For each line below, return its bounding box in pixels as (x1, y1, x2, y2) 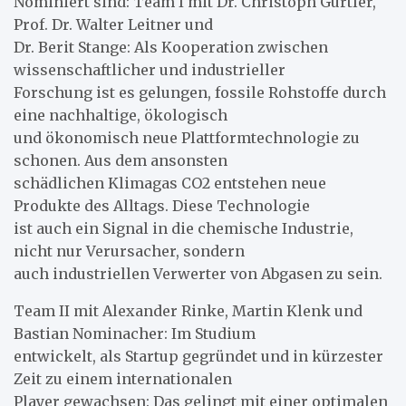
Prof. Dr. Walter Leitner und (14, 14, 213, 34)
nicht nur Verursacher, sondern (14, 241, 245, 260)
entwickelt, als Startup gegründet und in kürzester (14, 346, 383, 365)
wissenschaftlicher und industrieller (14, 60, 285, 79)
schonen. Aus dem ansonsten (14, 150, 227, 169)
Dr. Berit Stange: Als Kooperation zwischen (14, 37, 328, 56)
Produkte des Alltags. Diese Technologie (14, 196, 310, 215)
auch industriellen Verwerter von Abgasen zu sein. (14, 264, 382, 283)
